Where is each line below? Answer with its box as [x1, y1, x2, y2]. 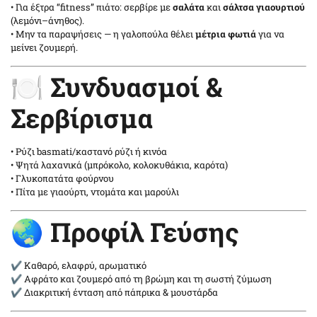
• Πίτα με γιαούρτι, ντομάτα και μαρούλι [11, 185, 179, 199]
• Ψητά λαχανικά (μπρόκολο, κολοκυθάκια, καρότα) [11, 158, 228, 172]
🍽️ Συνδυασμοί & [11, 69, 222, 105]
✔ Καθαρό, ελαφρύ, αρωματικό [11, 258, 146, 272]
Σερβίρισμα [11, 100, 153, 136]
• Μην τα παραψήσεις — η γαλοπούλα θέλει [11, 27, 195, 40]
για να [256, 27, 284, 40]
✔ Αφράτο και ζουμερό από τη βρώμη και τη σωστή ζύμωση [11, 272, 272, 285]
